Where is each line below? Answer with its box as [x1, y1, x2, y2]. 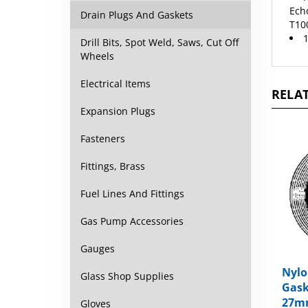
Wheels [80, 49, 114, 63]
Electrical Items [80, 77, 151, 90]
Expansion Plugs [80, 104, 155, 118]
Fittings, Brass [80, 159, 145, 173]
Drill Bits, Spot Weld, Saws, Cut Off [80, 36, 239, 49]
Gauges [80, 242, 115, 255]
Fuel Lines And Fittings [80, 187, 184, 200]
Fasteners [80, 132, 125, 145]
